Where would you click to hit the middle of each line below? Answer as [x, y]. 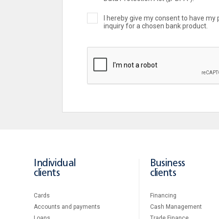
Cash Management [176, 207]
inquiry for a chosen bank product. [156, 26]
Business [168, 163]
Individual [55, 163]
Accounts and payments [67, 207]
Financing [163, 195]
